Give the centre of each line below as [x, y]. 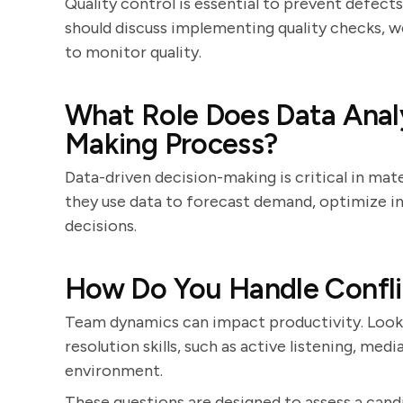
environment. [114, 371]
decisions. [101, 226]
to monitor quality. [133, 52]
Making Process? [171, 144]
